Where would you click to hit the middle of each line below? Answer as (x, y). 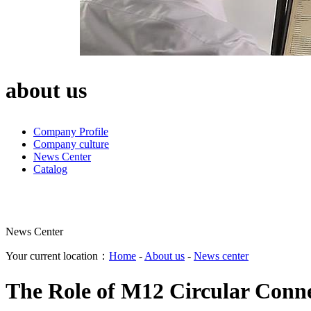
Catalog (50, 169)
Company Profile (71, 132)
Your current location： (57, 256)
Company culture (71, 144)
